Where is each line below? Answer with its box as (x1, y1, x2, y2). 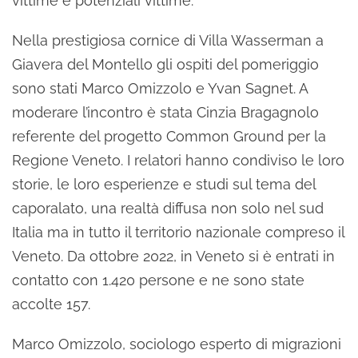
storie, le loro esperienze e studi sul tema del (12, 176, 316, 193)
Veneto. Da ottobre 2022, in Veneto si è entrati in (12, 248, 335, 265)
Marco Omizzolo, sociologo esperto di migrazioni (12, 336, 341, 352)
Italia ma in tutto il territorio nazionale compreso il (12, 224, 344, 241)
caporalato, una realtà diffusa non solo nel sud (12, 200, 324, 217)
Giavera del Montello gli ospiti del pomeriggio (12, 56, 319, 73)
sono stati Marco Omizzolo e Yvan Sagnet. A (12, 80, 308, 97)
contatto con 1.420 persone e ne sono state (12, 272, 304, 288)
